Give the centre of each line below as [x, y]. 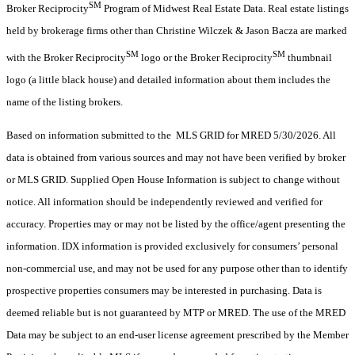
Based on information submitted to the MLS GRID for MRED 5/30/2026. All [171, 135]
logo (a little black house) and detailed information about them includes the [168, 79]
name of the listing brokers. [65, 101]
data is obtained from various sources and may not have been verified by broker [176, 157]
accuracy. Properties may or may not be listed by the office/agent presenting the [176, 223]
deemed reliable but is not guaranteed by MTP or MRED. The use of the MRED [176, 312]
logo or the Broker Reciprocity [206, 57]
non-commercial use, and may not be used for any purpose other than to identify [177, 268]
